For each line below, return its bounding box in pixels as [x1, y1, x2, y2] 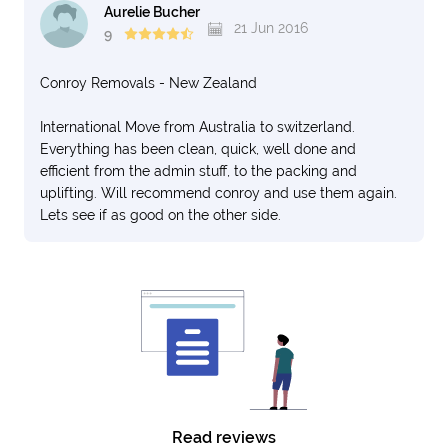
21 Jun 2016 [230, 20, 308, 36]
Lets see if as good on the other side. [40, 207, 281, 223]
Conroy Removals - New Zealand [40, 75, 257, 91]
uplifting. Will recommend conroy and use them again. [40, 185, 397, 201]
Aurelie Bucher [104, 4, 200, 21]
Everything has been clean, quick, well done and [40, 141, 356, 157]
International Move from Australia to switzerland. [40, 119, 355, 135]
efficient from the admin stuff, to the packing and [40, 163, 357, 179]
